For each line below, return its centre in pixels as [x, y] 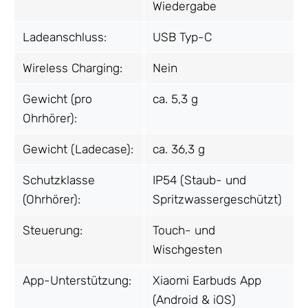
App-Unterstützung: [77, 280]
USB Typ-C [182, 37]
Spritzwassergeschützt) [217, 199]
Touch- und [184, 230]
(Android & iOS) [194, 299]
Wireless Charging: [73, 68]
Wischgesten [187, 249]
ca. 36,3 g [179, 149]
